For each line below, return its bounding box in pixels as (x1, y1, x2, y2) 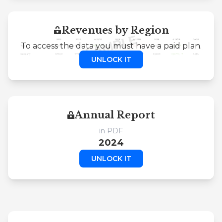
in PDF (99, 126, 123, 135)
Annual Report (75, 109, 155, 121)
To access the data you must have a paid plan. (20, 41, 202, 51)
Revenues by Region (61, 24, 169, 36)
